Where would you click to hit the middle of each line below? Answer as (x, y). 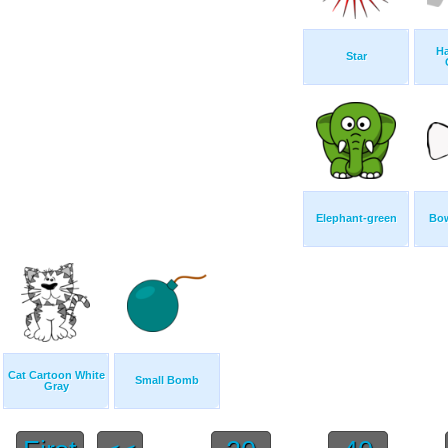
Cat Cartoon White (56, 375)
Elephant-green (356, 218)
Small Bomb (167, 380)
